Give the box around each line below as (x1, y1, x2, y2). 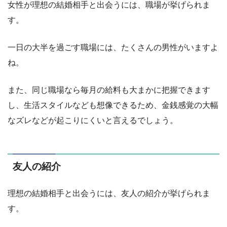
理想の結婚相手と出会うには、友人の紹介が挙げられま (8, 188, 210, 198)
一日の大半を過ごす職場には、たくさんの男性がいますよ (8, 43, 218, 52)
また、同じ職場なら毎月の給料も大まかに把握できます (8, 86, 210, 95)
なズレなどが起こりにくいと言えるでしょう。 (8, 116, 178, 125)
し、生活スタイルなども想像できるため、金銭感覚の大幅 (8, 101, 218, 110)
